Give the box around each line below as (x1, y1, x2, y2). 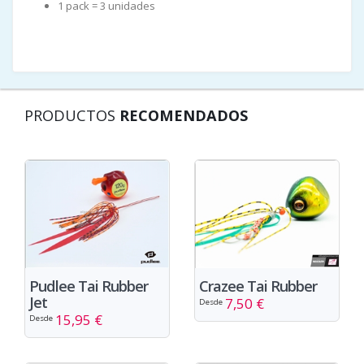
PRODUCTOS (24, 105, 119, 125)
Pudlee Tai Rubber (29, 275, 148, 296)
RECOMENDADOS (119, 105, 248, 125)
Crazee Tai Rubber (199, 275, 317, 296)
